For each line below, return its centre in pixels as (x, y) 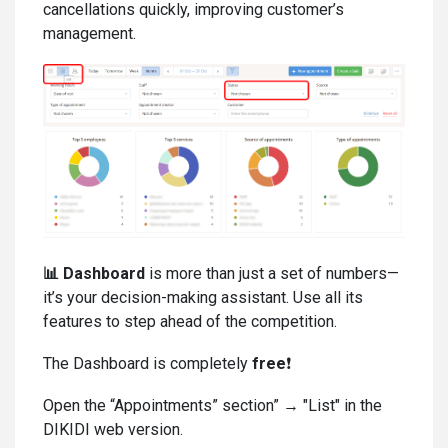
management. (89, 33)
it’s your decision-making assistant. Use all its (203, 297)
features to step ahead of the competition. (190, 321)
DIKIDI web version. (113, 429)
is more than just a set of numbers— (274, 273)
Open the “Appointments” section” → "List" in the (212, 405)
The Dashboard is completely (147, 363)
